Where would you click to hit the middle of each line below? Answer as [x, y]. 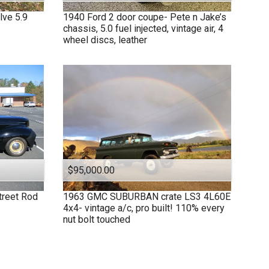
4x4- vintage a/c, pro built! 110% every [144, 208]
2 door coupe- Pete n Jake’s [167, 17]
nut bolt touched [96, 220]
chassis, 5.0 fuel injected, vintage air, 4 [143, 28]
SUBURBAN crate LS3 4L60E [170, 197]
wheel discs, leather [105, 40]
